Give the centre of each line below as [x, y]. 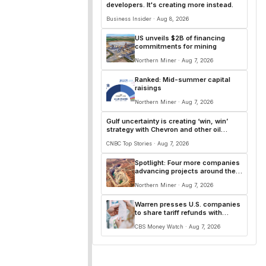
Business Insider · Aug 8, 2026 [148, 19]
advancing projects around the [185, 171]
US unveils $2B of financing [180, 38]
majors [118, 138]
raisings [148, 88]
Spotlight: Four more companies [187, 163]
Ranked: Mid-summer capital [183, 80]
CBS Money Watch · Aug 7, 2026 [178, 227]
